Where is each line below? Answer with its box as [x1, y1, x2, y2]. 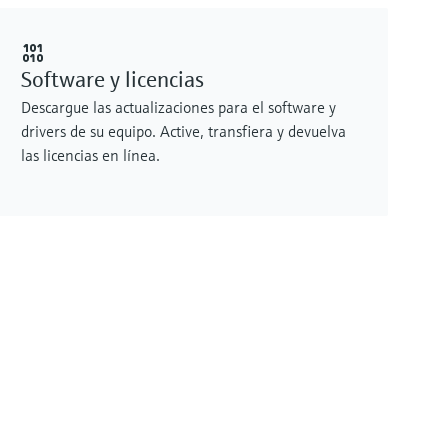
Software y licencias [21, 65, 204, 93]
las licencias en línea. [21, 144, 160, 165]
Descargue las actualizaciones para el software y [21, 96, 336, 117]
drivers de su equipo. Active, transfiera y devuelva [21, 120, 346, 141]
